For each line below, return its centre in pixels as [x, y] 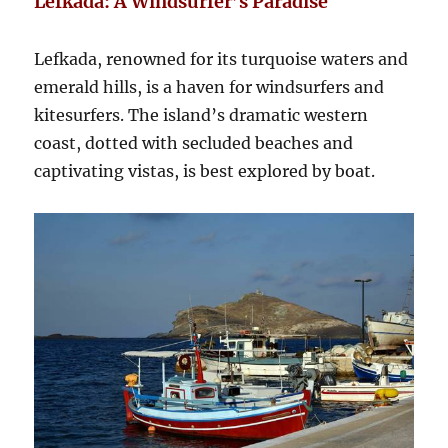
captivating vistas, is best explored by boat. [205, 170]
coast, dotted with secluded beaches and [194, 142]
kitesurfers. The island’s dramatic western [201, 114]
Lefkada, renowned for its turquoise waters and [221, 58]
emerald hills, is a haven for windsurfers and [209, 86]
